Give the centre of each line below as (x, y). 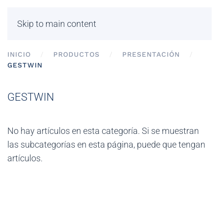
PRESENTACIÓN (151, 54)
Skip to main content (57, 24)
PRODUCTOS (77, 54)
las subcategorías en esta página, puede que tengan (106, 144)
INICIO (19, 54)
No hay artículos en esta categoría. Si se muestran (103, 131)
